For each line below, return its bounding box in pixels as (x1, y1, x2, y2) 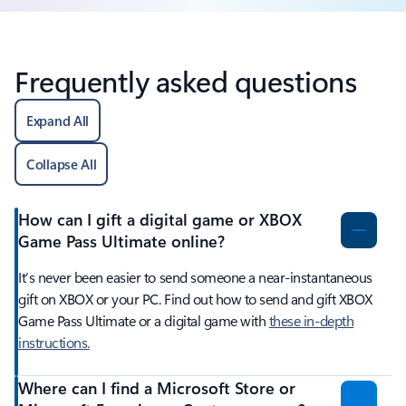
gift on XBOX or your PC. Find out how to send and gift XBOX (18, 289, 372, 309)
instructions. (18, 333, 90, 353)
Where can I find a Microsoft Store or (18, 377, 295, 400)
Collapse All (26, 155, 97, 174)
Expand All (26, 111, 89, 130)
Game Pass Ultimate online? (18, 230, 225, 253)
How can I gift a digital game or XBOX (18, 208, 302, 231)
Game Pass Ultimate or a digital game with (18, 311, 269, 331)
